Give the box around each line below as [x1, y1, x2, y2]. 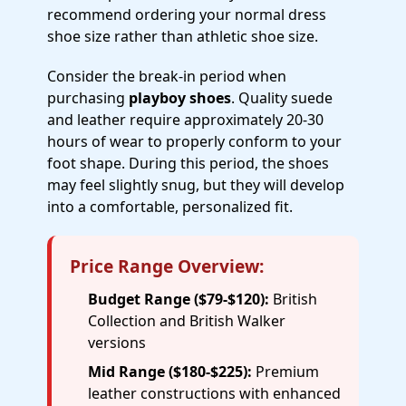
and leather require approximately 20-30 [47, 110, 324, 130]
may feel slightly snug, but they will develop [47, 175, 344, 195]
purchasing [47, 88, 129, 108]
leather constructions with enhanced [88, 383, 341, 403]
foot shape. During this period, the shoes [47, 153, 329, 173]
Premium [252, 362, 319, 382]
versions [88, 333, 146, 353]
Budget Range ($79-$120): [88, 289, 269, 309]
